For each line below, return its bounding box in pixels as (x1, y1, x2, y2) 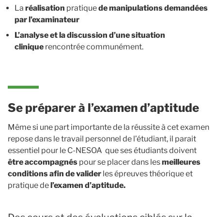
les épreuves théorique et (101, 169, 193, 178)
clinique (15, 42, 44, 51)
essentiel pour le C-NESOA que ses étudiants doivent (8, 146, 197, 155)
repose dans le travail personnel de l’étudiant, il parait (8, 134, 196, 143)
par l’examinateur (15, 15, 79, 24)
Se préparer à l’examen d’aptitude (8, 101, 199, 115)
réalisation (25, 3, 65, 13)
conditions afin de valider (8, 169, 101, 178)
